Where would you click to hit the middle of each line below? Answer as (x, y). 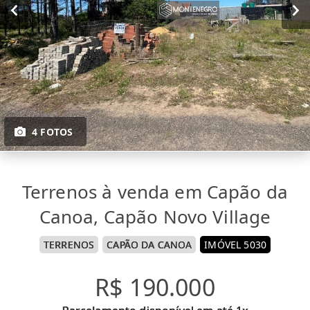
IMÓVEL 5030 (235, 245)
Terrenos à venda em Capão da (155, 192)
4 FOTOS (53, 132)
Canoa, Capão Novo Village (155, 217)
